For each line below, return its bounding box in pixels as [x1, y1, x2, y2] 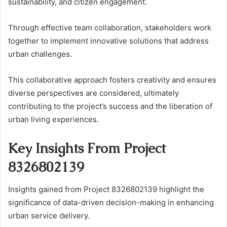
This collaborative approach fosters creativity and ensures [8, 74, 216, 85]
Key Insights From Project [8, 139, 166, 157]
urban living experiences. [8, 114, 99, 124]
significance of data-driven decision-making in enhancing [8, 198, 214, 207]
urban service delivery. [8, 211, 90, 220]
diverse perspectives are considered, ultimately [8, 88, 179, 98]
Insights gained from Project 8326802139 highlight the [8, 184, 204, 194]
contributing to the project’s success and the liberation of [8, 101, 212, 111]
